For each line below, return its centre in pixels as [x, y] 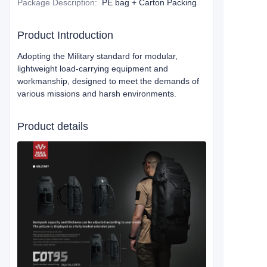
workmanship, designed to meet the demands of [108, 81]
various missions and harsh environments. [97, 94]
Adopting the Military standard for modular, [97, 56]
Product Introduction [65, 35]
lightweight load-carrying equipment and [93, 69]
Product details [53, 126]
